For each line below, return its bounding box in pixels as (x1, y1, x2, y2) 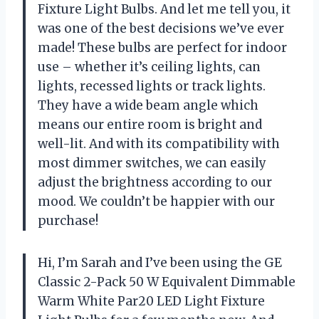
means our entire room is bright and (38, 116, 262, 132)
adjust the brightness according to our (38, 174, 272, 190)
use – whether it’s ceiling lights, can (38, 58, 261, 75)
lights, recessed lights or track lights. (38, 78, 266, 94)
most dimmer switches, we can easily (38, 155, 266, 171)
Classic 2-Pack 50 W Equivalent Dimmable (38, 273, 296, 290)
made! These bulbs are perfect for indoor (38, 39, 287, 56)
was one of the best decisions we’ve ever (38, 20, 284, 36)
